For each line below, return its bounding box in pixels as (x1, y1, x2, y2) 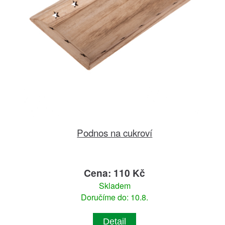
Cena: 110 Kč (84, 166, 146, 180)
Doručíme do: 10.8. (81, 191, 149, 203)
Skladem (98, 180, 131, 192)
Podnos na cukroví (77, 126, 153, 140)
